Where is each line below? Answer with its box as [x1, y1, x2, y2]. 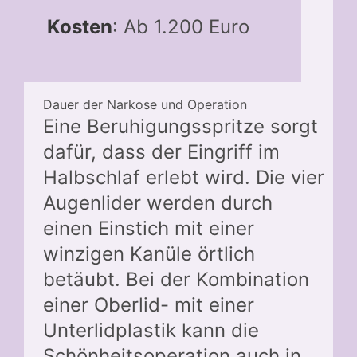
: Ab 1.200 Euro [112, 14, 249, 38]
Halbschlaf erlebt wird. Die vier [43, 165, 324, 189]
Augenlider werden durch [43, 190, 273, 214]
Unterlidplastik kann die [43, 318, 259, 342]
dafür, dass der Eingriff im [43, 139, 280, 163]
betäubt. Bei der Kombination [43, 267, 309, 291]
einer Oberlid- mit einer [43, 292, 254, 316]
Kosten [46, 14, 112, 38]
